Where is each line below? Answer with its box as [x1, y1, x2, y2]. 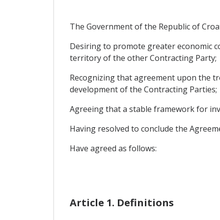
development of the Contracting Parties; [69, 84, 217, 95]
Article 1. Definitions [69, 196, 174, 210]
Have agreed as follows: [69, 143, 157, 154]
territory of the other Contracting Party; [69, 53, 217, 64]
